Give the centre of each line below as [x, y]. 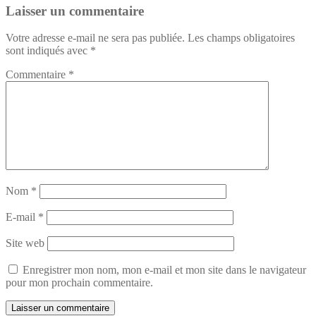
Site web [25, 243]
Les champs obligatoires [241, 38]
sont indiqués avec [48, 51]
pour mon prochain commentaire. [79, 283]
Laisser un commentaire [75, 11]
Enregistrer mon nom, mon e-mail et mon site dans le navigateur [164, 270]
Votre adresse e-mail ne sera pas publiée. [95, 38]
